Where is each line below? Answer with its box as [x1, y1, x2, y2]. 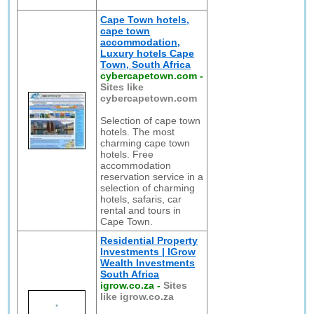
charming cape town [100, 137, 191, 149]
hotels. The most [100, 126, 175, 137]
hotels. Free [100, 149, 154, 160]
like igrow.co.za [100, 291, 175, 302]
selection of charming [100, 182, 196, 193]
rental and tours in [100, 205, 182, 216]
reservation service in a [100, 171, 204, 182]
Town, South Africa [100, 59, 191, 70]
